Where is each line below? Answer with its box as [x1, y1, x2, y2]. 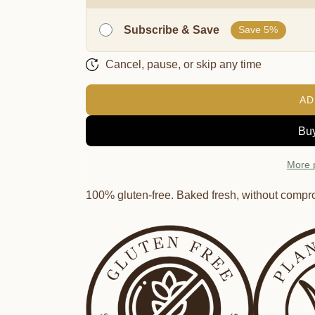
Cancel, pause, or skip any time [105, 58, 262, 71]
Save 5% [238, 24, 278, 36]
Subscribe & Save [123, 24, 219, 37]
